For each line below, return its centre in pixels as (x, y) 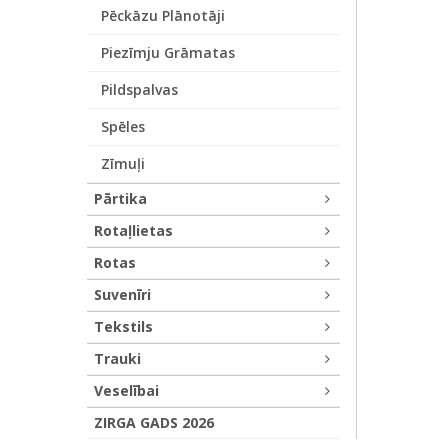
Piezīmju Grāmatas (168, 52)
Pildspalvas (139, 89)
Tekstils (123, 326)
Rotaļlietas (133, 230)
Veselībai (126, 390)
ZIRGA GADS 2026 (154, 422)
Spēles (123, 126)
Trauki (117, 358)
